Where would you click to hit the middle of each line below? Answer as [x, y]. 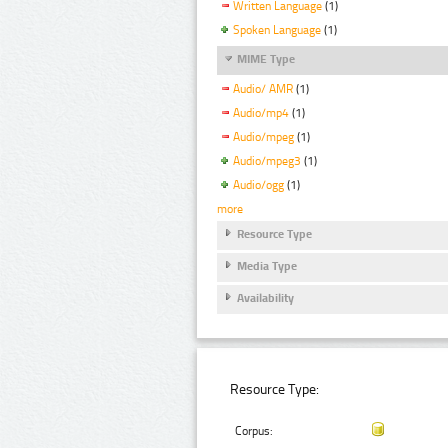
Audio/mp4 [261, 113]
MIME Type [266, 59]
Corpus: [254, 431]
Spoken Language [277, 30]
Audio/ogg [258, 184]
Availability [265, 298]
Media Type [267, 266]
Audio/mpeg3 [267, 160]
